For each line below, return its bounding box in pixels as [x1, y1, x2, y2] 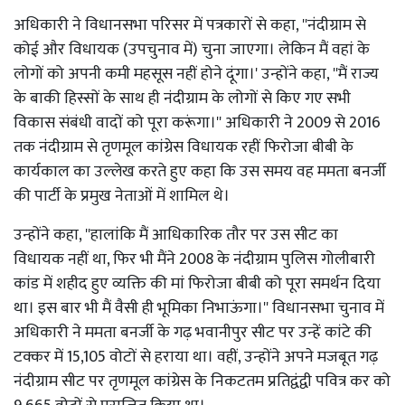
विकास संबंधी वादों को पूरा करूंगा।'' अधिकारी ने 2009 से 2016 [14, 108, 381, 137]
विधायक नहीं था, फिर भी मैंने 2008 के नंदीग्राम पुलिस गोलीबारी [14, 245, 375, 273]
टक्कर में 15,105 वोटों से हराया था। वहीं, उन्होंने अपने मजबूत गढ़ [14, 343, 378, 371]
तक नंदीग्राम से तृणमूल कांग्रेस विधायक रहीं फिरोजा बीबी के [14, 133, 353, 161]
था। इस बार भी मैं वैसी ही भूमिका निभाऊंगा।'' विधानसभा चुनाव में [14, 294, 384, 322]
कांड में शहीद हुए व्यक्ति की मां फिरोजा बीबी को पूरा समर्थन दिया [14, 269, 381, 297]
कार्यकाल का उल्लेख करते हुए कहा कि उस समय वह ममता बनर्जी [14, 157, 386, 185]
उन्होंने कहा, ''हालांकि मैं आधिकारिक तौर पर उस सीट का [14, 221, 338, 249]
